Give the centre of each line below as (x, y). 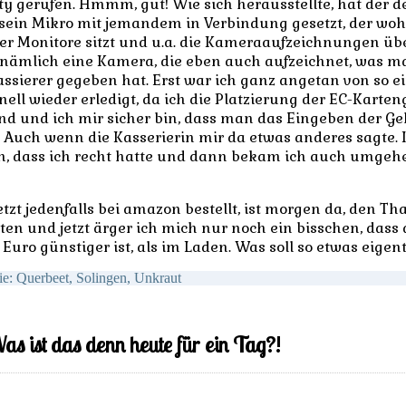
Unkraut (157, 278)
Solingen (101, 278)
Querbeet (42, 278)
